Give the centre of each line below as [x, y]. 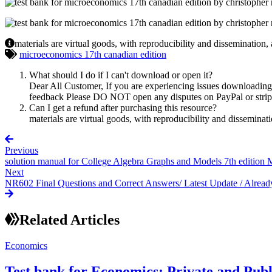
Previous [22, 150]
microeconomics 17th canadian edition [93, 54]
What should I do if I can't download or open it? [121, 75]
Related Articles [70, 219]
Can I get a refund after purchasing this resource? [123, 107]
